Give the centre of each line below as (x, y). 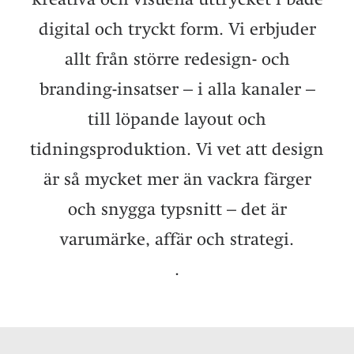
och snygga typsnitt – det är (177, 209)
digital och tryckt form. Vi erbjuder (177, 28)
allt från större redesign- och (177, 58)
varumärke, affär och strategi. (177, 239)
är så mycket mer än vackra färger (177, 179)
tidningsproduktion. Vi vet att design (177, 149)
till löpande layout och (177, 119)
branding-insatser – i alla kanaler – (177, 88)
